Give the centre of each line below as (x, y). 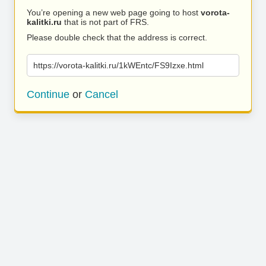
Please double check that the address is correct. (117, 37)
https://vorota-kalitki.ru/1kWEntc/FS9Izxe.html (118, 65)
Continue (48, 94)
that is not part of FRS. (105, 22)
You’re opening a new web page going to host (114, 12)
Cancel (102, 94)
